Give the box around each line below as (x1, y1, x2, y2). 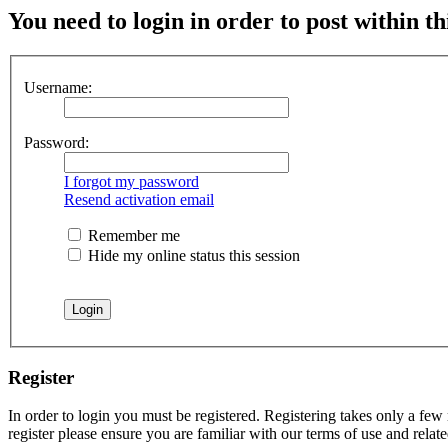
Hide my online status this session (84, 246, 300, 264)
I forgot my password (64, 172, 199, 190)
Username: (24, 78, 92, 96)
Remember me (84, 226, 180, 244)
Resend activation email (64, 190, 214, 208)
